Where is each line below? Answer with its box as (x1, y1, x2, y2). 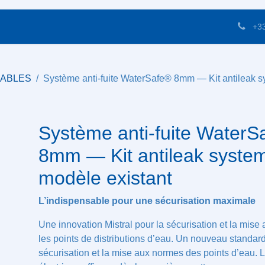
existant (38, 166, 104, 189)
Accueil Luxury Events (134, 21, 235, 33)
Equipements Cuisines (18, 21, 115, 33)
